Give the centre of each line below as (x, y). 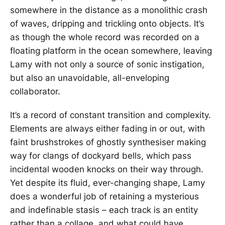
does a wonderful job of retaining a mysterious (104, 196)
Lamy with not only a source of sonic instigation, (107, 64)
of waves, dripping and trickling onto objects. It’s (107, 23)
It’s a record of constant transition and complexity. (110, 115)
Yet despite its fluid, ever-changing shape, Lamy (107, 183)
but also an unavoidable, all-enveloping (90, 78)
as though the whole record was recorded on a (105, 37)
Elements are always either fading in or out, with (107, 128)
